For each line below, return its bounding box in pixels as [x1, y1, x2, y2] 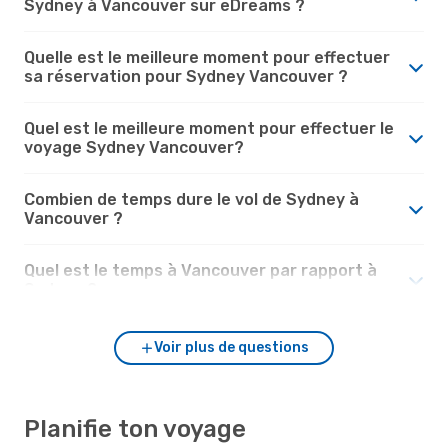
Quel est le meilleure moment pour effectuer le [24, 118, 394, 138]
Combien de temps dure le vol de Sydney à [24, 189, 359, 209]
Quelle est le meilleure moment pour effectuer [24, 47, 390, 67]
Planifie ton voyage [24, 414, 246, 443]
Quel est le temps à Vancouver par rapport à [24, 260, 377, 280]
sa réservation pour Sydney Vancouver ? [24, 66, 348, 86]
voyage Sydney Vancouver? [24, 137, 244, 157]
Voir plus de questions [153, 338, 309, 356]
